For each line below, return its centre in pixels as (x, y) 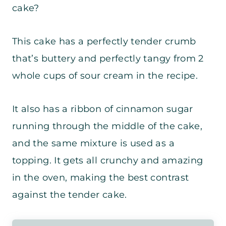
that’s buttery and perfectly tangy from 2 (108, 58)
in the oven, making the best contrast (101, 177)
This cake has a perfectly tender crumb (104, 41)
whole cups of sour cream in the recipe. (106, 75)
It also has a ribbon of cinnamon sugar (103, 109)
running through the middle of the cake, (107, 126)
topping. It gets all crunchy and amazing (108, 160)
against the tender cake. (70, 194)
